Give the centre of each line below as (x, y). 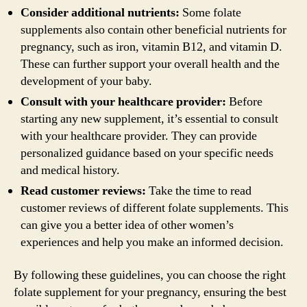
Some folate (210, 13)
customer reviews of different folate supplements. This (155, 208)
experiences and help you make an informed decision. (152, 242)
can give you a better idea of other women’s (127, 225)
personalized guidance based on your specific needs (147, 153)
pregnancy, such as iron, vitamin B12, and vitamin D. (151, 47)
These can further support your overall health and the (150, 64)
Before (244, 102)
